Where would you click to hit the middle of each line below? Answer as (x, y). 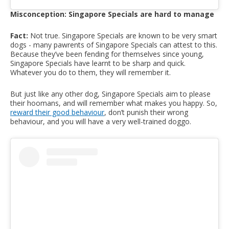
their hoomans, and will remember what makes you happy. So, (114, 103)
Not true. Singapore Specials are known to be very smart (123, 35)
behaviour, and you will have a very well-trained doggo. (101, 121)
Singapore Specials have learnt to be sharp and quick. (98, 63)
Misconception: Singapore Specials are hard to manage (112, 14)
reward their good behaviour (57, 112)
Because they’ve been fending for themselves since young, (107, 54)
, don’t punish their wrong (146, 112)
